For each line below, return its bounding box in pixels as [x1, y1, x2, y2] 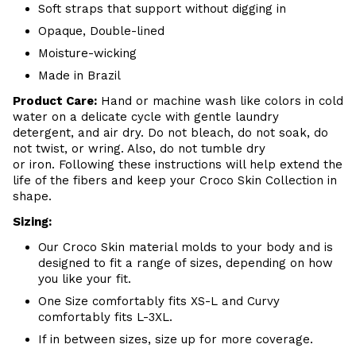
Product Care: [13, 94, 97, 108]
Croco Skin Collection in [199, 173, 337, 188]
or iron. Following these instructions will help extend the [13, 157, 342, 172]
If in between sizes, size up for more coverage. [38, 332, 313, 346]
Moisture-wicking [38, 46, 137, 60]
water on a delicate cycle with [13, 110, 194, 124]
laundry [231, 110, 279, 124]
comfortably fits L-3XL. [38, 310, 172, 324]
